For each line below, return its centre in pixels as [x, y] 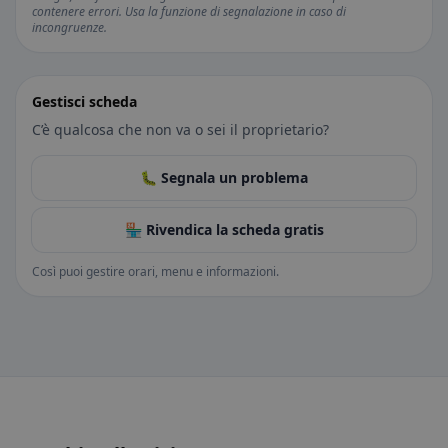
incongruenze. [69, 27]
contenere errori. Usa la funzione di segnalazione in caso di [189, 11]
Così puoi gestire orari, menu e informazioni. [155, 271]
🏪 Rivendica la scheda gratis [224, 229]
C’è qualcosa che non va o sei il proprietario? [180, 129]
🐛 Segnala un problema [224, 177]
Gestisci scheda [84, 101]
